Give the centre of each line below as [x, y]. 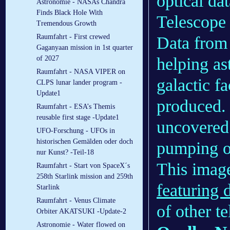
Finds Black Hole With [70, 13]
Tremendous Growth [66, 24]
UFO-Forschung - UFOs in [76, 131]
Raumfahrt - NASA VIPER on [81, 72]
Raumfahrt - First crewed [73, 37]
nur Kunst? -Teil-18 [65, 152]
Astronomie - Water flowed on [81, 225]
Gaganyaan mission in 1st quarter [85, 48]
